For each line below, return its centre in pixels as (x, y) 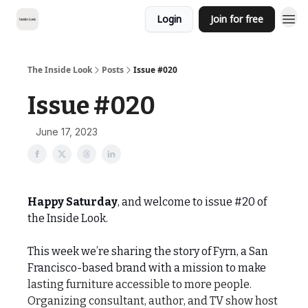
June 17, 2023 (67, 132)
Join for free (237, 19)
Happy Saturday (73, 202)
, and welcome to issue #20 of (192, 202)
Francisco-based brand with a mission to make (147, 268)
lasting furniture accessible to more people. (140, 284)
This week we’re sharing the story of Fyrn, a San (148, 251)
